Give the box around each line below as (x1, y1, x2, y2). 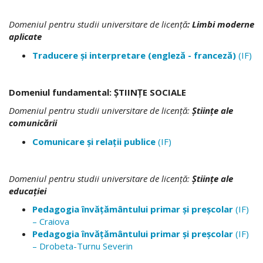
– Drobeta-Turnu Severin (32, 240, 133, 252)
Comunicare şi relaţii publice (32, 135, 158, 147)
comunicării (9, 117, 57, 129)
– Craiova (32, 215, 69, 227)
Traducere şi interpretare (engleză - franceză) (32, 49, 236, 61)
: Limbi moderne (187, 18, 254, 30)
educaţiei (9, 184, 46, 197)
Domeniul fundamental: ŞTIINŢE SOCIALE (9, 86, 186, 98)
